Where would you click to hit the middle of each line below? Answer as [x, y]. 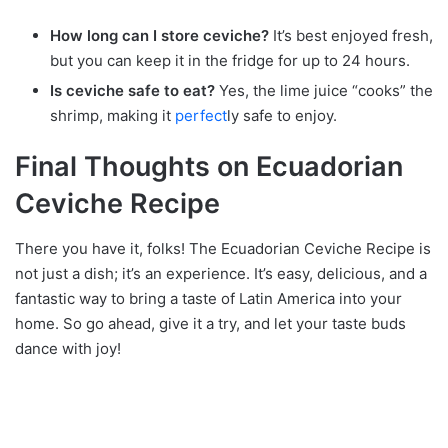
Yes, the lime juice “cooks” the [324, 91]
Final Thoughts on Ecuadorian [209, 167]
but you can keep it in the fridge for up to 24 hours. [230, 61]
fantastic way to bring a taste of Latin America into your [208, 298]
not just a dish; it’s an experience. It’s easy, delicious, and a [221, 273]
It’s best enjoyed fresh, [351, 36]
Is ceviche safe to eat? [132, 91]
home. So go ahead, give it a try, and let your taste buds [210, 323]
